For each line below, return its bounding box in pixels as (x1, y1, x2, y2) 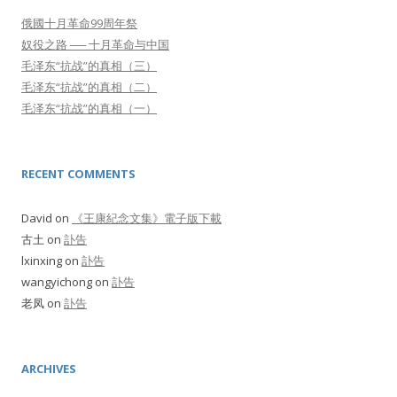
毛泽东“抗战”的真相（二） (21, 79, 157, 95)
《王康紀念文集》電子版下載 (72, 210, 222, 226)
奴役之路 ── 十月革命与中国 (21, 36, 169, 52)
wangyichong (21, 274, 92, 290)
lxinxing (21, 253, 62, 269)
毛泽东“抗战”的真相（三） (21, 58, 157, 74)
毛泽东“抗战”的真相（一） (21, 100, 157, 116)
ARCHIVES (21, 361, 76, 377)
